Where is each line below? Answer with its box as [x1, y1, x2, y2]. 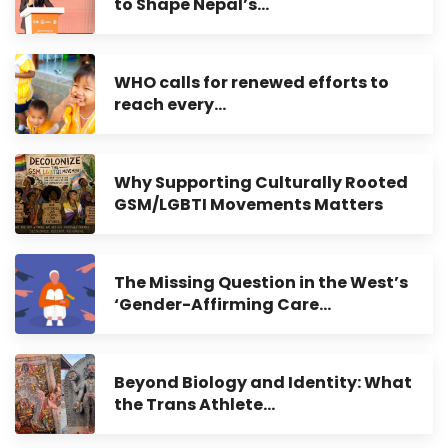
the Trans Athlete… [114, 392, 275, 416]
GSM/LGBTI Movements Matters [114, 192, 383, 216]
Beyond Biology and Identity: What [114, 370, 412, 394]
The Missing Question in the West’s [114, 270, 408, 294]
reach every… [114, 92, 226, 116]
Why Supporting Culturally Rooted [114, 170, 408, 194]
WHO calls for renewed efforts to [114, 70, 389, 94]
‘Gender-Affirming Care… [114, 292, 331, 316]
